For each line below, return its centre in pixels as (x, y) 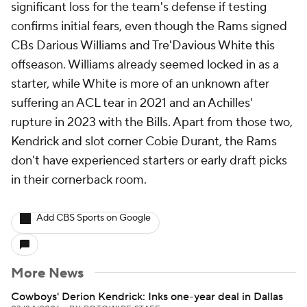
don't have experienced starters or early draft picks (149, 161)
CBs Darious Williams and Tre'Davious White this (143, 46)
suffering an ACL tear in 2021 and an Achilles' (132, 103)
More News (47, 273)
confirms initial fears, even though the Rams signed (149, 26)
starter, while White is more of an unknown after (140, 84)
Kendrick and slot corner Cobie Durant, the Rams (144, 142)
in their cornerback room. (79, 180)
